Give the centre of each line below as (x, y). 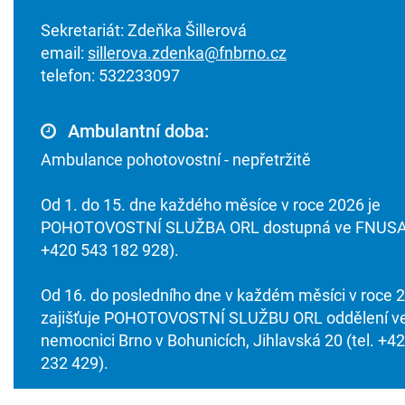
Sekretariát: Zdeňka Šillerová (144, 31)
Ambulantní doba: (136, 132)
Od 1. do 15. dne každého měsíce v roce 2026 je (211, 205)
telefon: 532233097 (110, 76)
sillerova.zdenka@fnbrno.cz (187, 53)
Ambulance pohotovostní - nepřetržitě (176, 160)
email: (64, 53)
